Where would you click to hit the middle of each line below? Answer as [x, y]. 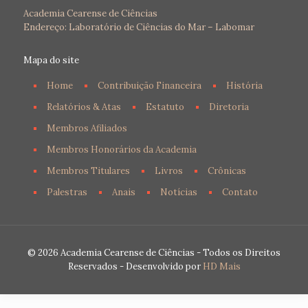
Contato [240, 192]
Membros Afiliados [87, 128]
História [244, 86]
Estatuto [165, 107]
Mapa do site [51, 60]
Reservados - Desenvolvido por [135, 266]
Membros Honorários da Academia [121, 150]
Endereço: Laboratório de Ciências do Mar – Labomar [139, 27]
